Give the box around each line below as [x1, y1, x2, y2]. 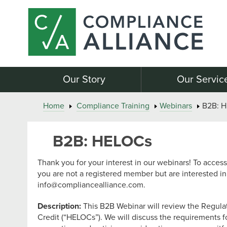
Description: [37, 201, 81, 211]
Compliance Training [76, 101, 149, 111]
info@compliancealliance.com [37, 180, 143, 190]
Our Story [62, 73, 105, 86]
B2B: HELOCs [52, 132, 152, 151]
